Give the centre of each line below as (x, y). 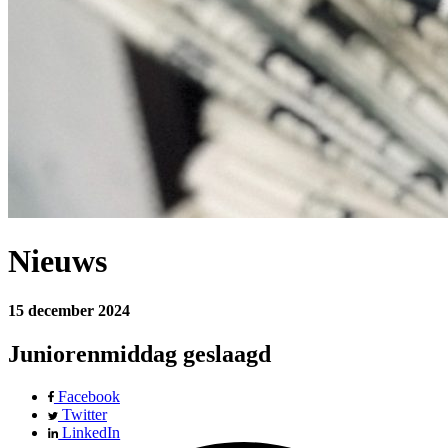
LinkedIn (89, 432)
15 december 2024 (69, 310)
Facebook (86, 396)
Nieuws (57, 261)
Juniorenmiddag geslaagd (139, 353)
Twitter (82, 414)
